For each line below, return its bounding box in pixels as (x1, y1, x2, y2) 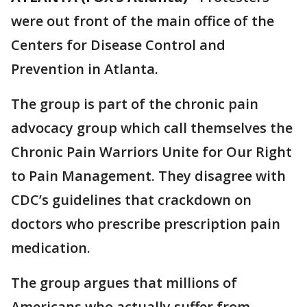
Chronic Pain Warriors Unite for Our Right (11, 143, 292, 161)
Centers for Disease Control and (11, 36, 225, 54)
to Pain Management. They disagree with (11, 167, 286, 185)
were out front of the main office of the (11, 12, 274, 30)
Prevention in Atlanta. (11, 60, 158, 78)
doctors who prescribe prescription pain (11, 214, 280, 233)
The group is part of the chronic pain (11, 95, 258, 113)
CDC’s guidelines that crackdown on (11, 191, 251, 209)
